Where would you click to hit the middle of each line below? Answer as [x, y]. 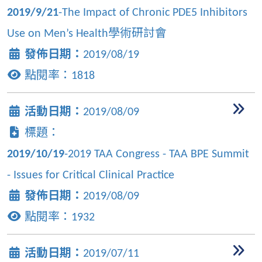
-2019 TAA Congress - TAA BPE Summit [157, 155]
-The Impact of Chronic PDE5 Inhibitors [153, 13]
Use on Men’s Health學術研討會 [87, 34]
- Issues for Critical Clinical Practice [91, 176]
